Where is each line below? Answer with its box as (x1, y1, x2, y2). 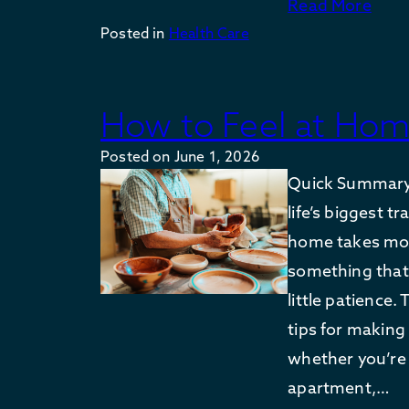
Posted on (100, 146, 174, 165)
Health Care (168, 24, 249, 43)
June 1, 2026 (173, 146, 259, 165)
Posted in (100, 24, 169, 43)
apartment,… (288, 376, 391, 398)
